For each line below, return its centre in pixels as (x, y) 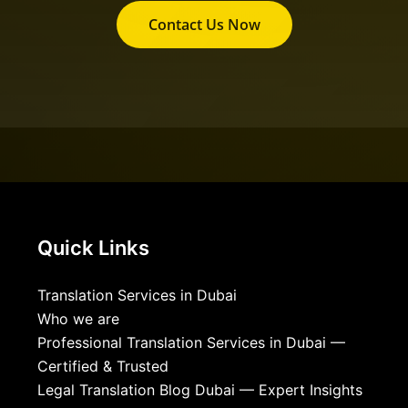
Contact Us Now (204, 25)
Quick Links (93, 248)
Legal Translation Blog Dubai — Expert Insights (199, 390)
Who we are (78, 319)
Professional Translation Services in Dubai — (191, 343)
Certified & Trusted (102, 367)
